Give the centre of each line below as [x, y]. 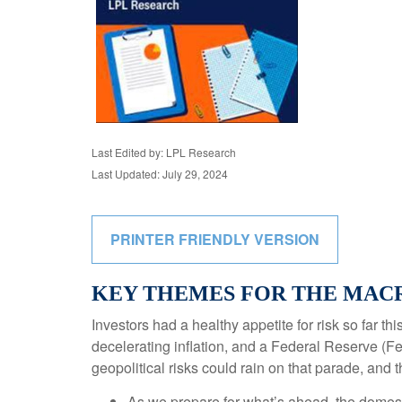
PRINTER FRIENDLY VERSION [215, 239]
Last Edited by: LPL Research [164, 152]
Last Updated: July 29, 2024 [160, 174]
